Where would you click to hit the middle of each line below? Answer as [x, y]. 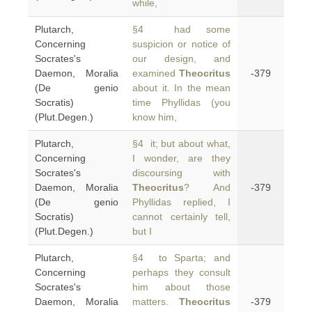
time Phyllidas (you [181, 102]
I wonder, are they [181, 158]
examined [156, 73]
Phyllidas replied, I [181, 202]
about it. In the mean [181, 88]
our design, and [181, 58]
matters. [156, 302]
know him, [155, 117]
